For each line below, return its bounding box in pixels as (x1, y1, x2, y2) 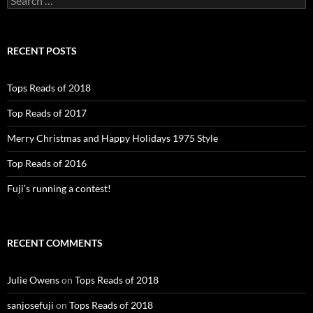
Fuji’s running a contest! (7, 182, 111, 194)
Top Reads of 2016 (7, 156, 87, 169)
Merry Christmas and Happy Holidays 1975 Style (7, 131, 218, 144)
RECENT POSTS (7, 44, 77, 57)
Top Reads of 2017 (7, 106, 87, 119)
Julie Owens (7, 273, 59, 286)
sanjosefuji (7, 298, 54, 311)
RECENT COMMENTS (7, 236, 103, 249)
